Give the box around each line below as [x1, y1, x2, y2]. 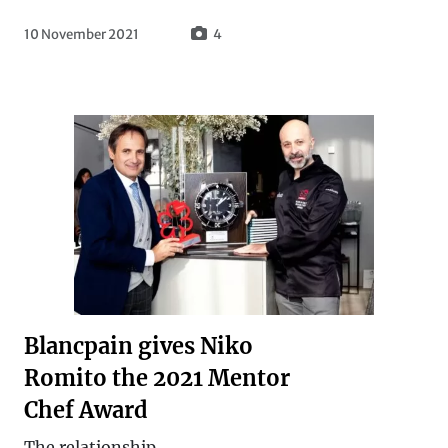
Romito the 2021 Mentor [24, 364, 290, 392]
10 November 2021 [24, 25, 139, 43]
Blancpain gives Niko [24, 332, 253, 360]
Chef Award [24, 396, 148, 424]
